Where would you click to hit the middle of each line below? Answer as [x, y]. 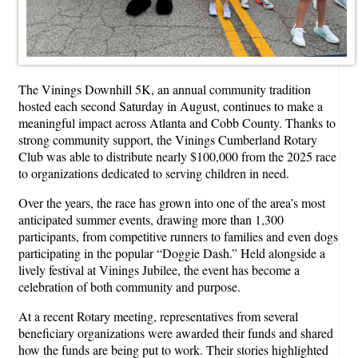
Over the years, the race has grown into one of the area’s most [172, 202]
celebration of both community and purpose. [129, 286]
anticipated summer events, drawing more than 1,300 [151, 219]
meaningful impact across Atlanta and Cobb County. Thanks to [177, 122]
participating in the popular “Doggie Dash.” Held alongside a [172, 253]
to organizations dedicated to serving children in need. [154, 173]
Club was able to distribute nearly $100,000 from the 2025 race [177, 156]
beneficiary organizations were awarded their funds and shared [176, 332]
